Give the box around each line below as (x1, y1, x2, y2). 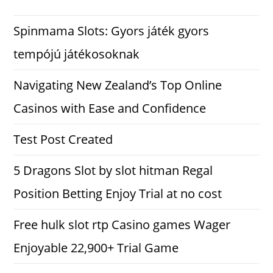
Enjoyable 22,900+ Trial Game (13, 239, 179, 256)
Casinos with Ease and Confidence (13, 99, 207, 116)
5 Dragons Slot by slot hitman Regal (13, 161, 213, 179)
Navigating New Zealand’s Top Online (13, 76, 222, 93)
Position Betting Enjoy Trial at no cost (13, 185, 222, 202)
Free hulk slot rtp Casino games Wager (13, 216, 231, 233)
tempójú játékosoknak (13, 45, 140, 62)
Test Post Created (13, 130, 113, 147)
